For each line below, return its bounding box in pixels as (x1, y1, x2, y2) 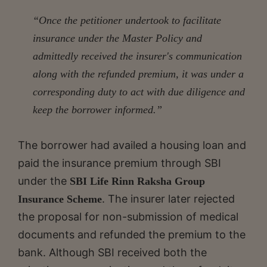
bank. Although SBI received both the (18, 246, 207, 259)
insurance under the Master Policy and (33, 32, 202, 44)
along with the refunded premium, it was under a (33, 67, 244, 80)
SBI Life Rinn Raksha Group (70, 175, 205, 187)
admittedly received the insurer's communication (33, 49, 242, 62)
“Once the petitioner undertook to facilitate (33, 14, 221, 26)
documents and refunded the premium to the (18, 228, 246, 241)
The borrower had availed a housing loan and (18, 138, 246, 151)
